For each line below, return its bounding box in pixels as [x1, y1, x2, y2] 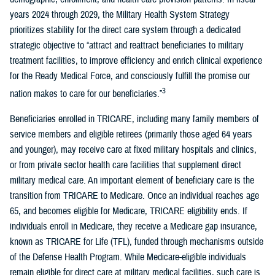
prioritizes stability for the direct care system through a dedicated [10, 24, 241, 37]
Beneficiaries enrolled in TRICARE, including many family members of [10, 113, 259, 126]
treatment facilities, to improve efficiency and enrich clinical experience [10, 55, 262, 68]
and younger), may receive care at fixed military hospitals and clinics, [10, 144, 257, 157]
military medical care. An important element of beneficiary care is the [10, 174, 254, 187]
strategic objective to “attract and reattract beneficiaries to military [10, 39, 244, 52]
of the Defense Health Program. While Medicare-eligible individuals [10, 251, 246, 264]
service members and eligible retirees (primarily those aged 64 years [10, 128, 252, 141]
